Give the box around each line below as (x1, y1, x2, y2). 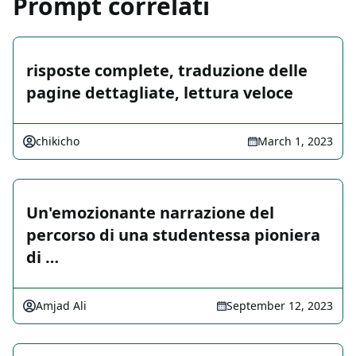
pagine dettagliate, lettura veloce (26, 82, 293, 104)
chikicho (36, 133, 79, 149)
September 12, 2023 (226, 298, 333, 314)
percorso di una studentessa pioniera (26, 224, 320, 246)
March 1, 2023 (257, 133, 333, 149)
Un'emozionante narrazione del (26, 202, 274, 224)
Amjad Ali (36, 298, 87, 314)
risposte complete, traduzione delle (26, 60, 308, 82)
